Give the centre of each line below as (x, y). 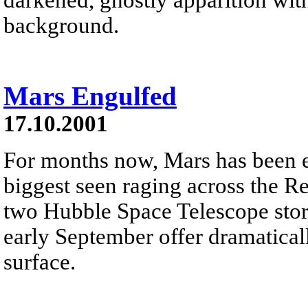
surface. (40, 262)
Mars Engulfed (90, 96)
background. (61, 25)
